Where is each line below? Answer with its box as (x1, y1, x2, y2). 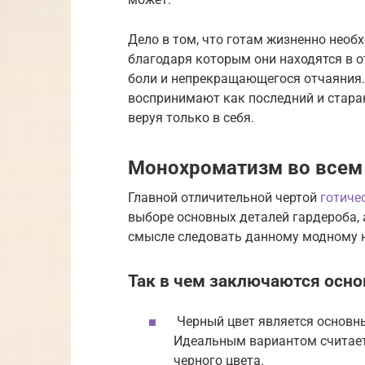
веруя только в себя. (128, 109, 254, 125)
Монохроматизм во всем (128, 156, 363, 179)
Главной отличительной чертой (128, 189, 320, 205)
